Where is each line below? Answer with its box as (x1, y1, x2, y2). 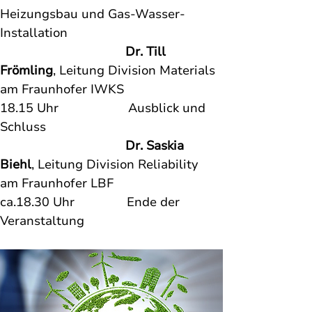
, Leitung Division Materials (53, 62, 219, 79)
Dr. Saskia (125, 137, 187, 154)
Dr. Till (125, 43, 169, 60)
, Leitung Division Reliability (31, 156, 202, 173)
